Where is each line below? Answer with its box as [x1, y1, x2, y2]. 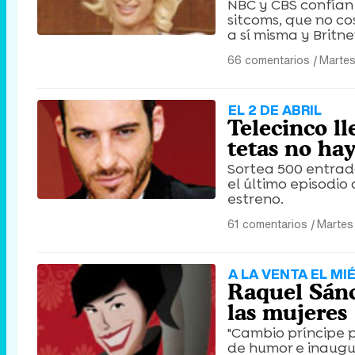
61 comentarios [227, 216, 307, 232]
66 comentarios [227, 52, 310, 68]
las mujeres [227, 300, 347, 325]
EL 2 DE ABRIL [228, 100, 322, 120]
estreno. [227, 189, 284, 208]
